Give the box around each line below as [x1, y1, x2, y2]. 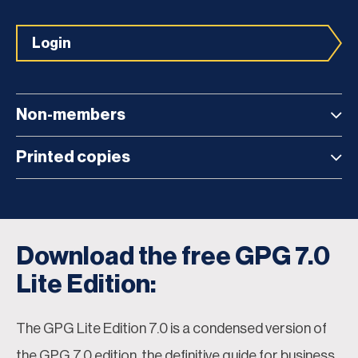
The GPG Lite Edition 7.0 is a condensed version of [16, 320, 327, 336]
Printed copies [16, 149, 130, 165]
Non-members [16, 106, 125, 123]
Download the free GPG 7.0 [16, 243, 330, 269]
